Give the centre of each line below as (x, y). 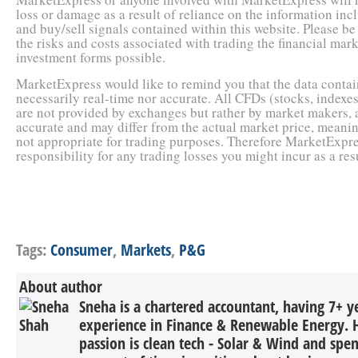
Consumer (82, 250)
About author (61, 286)
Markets (146, 250)
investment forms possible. (91, 57)
